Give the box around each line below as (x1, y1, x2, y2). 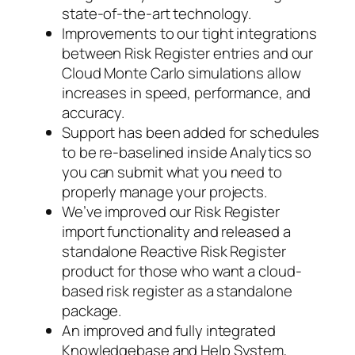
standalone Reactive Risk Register (62, 240, 286, 261)
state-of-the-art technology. (62, 2, 252, 24)
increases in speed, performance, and (62, 82, 311, 103)
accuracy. (62, 101, 125, 123)
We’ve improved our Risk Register (62, 200, 280, 222)
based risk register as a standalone (62, 280, 292, 301)
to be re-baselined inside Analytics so (62, 141, 312, 162)
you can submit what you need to (62, 161, 282, 182)
